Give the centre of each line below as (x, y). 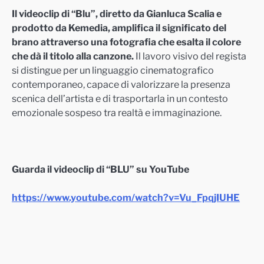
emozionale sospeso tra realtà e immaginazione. (117, 112)
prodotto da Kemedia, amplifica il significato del (119, 27)
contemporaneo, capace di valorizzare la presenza (121, 84)
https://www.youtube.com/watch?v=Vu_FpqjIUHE (126, 198)
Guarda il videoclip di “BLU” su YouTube (100, 169)
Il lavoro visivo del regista (190, 56)
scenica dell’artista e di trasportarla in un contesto (120, 98)
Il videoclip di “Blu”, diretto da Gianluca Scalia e (117, 13)
